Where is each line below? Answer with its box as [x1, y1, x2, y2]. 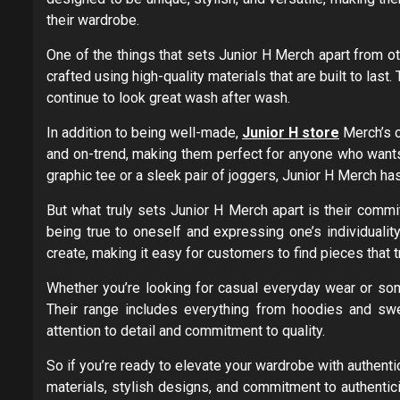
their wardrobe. [46, 12, 139, 29]
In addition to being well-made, [46, 124, 242, 142]
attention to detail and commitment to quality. [46, 322, 325, 340]
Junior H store [242, 124, 339, 142]
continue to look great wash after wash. [46, 89, 290, 107]
